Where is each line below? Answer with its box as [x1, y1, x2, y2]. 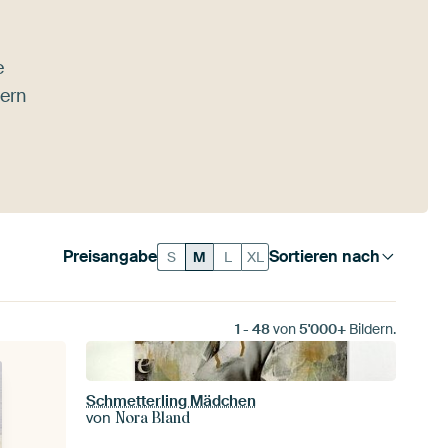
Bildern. [345, 320, 396, 338]
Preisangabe [63, 246, 158, 267]
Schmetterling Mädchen [86, 391, 257, 411]
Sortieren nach [269, 246, 381, 267]
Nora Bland [115, 409, 191, 427]
